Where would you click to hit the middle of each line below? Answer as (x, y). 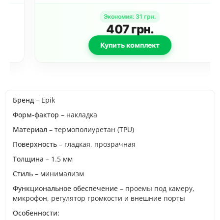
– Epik (45, 100)
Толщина (29, 159)
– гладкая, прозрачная (97, 144)
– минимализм (59, 174)
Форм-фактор (36, 115)
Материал (31, 129)
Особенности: (36, 213)
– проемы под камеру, (156, 188)
